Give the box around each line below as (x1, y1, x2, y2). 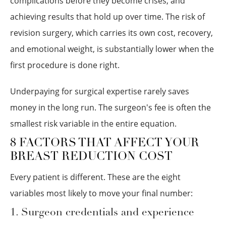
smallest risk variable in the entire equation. (10, 118, 177, 129)
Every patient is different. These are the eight (10, 172, 181, 183)
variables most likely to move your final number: (10, 188, 193, 199)
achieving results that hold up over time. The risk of (10, 11, 205, 22)
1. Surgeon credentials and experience (10, 207, 194, 218)
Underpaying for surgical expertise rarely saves (10, 86, 189, 97)
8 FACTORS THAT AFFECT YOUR (10, 138, 199, 149)
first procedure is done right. (10, 60, 120, 71)
